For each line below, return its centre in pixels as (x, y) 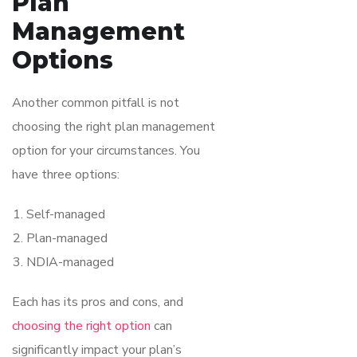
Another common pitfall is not (96, 102)
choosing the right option (81, 326)
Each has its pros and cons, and (98, 302)
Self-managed (66, 214)
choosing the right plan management (114, 126)
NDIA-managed (70, 262)
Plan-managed (67, 238)
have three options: (66, 174)
